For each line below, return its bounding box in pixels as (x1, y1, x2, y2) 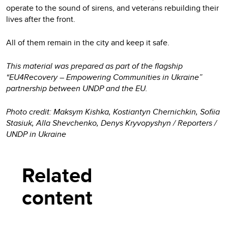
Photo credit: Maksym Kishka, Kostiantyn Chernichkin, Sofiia (6, 106, 220, 118)
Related (22, 160, 93, 190)
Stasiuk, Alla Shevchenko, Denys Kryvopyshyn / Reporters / (6, 117, 217, 129)
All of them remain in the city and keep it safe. (6, 37, 169, 48)
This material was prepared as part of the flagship (6, 60, 183, 72)
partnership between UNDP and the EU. (6, 82, 148, 94)
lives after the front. (6, 13, 77, 25)
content (22, 183, 93, 213)
